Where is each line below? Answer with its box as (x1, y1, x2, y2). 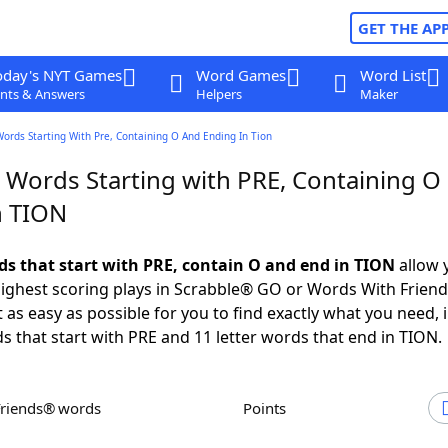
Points (252, 398, 286, 418)
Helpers (195, 85, 242, 103)
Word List (359, 65, 426, 85)
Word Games (195, 65, 286, 85)
